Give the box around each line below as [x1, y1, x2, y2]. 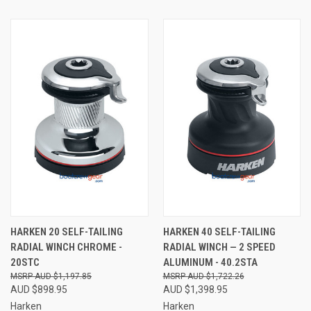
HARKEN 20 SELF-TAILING [10, 225, 123, 238]
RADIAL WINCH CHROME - [10, 240, 122, 253]
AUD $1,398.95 [162, 283, 228, 295]
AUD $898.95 [10, 283, 67, 295]
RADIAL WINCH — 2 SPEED [162, 240, 276, 253]
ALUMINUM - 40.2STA [162, 255, 258, 269]
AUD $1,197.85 [35, 271, 92, 281]
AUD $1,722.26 [187, 271, 244, 281]
